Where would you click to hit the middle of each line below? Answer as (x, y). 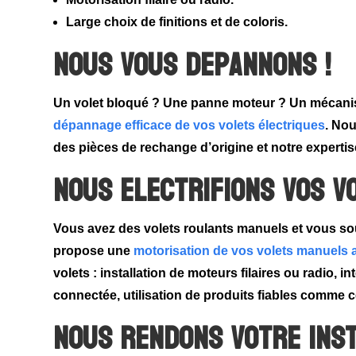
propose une (94, 251)
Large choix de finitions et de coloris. (177, 22)
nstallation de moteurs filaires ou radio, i (224, 273)
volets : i (79, 273)
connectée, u (93, 296)
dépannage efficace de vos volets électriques (190, 126)
